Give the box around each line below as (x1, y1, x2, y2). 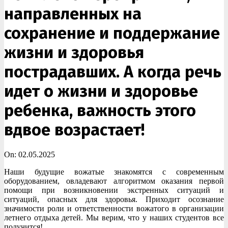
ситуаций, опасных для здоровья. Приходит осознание (4, 195, 224, 204)
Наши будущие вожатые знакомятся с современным (4, 167, 224, 177)
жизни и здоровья (4, 43, 144, 62)
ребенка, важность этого (4, 101, 196, 120)
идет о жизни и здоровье (4, 81, 198, 101)
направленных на (4, 4, 141, 23)
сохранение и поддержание (4, 23, 220, 43)
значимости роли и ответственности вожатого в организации (4, 204, 224, 213)
